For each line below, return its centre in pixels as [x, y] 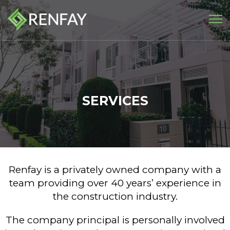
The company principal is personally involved [115, 220]
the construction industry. [115, 196]
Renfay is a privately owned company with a [115, 170]
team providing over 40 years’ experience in [115, 183]
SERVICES [115, 101]
